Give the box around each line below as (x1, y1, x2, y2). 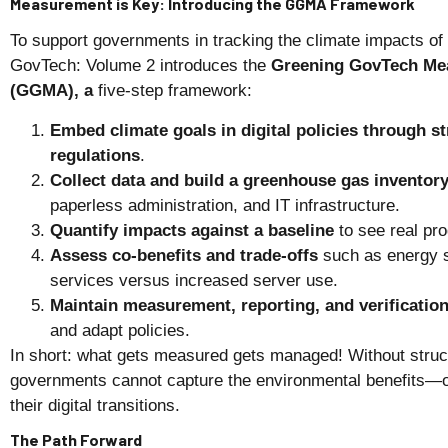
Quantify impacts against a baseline (50, 220, 334, 240)
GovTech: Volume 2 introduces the (10, 56, 271, 76)
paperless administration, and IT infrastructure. (50, 195, 400, 215)
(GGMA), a (10, 81, 93, 101)
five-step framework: (93, 81, 252, 101)
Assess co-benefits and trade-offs (50, 245, 318, 265)
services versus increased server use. (50, 270, 338, 290)
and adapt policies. (50, 320, 190, 340)
